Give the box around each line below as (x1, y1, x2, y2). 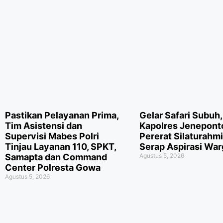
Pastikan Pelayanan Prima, (5, 110, 118, 120)
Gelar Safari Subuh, (139, 110, 222, 120)
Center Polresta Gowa (5, 162, 101, 173)
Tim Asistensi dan (5, 120, 82, 131)
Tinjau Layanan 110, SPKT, (5, 141, 116, 152)
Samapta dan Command (5, 151, 107, 162)
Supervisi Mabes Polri (5, 130, 99, 141)
